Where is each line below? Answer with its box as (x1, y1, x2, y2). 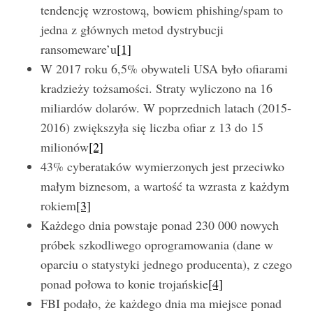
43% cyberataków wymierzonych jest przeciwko (40, 158, 284, 175)
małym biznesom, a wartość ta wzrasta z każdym (40, 177, 289, 195)
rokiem (40, 197, 76, 214)
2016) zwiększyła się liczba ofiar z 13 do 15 (40, 119, 263, 136)
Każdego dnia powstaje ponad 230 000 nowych (40, 217, 279, 234)
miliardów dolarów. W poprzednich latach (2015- (40, 99, 291, 117)
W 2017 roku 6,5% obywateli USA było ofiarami (40, 60, 288, 78)
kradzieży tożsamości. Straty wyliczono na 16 (40, 80, 272, 97)
